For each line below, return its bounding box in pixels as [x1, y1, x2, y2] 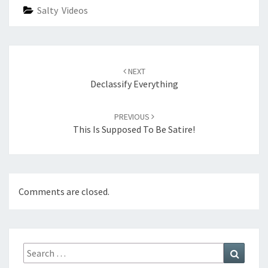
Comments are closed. [19, 185, 109, 198]
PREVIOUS [114, 111, 151, 122]
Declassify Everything [90, 78, 178, 90]
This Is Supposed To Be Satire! [73, 123, 195, 135]
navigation [8, 58, 69, 74]
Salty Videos [37, 4, 88, 16]
